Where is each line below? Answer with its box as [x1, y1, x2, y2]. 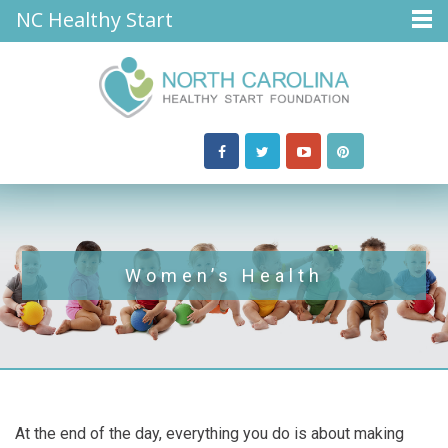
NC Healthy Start [16, 6, 173, 33]
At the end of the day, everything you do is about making [15, 423, 404, 443]
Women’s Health [124, 265, 324, 287]
